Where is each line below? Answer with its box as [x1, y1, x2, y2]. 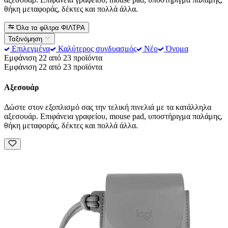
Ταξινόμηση [8, 35, 44, 43]
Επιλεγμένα [10, 44, 50, 53]
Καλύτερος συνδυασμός [55, 44, 136, 53]
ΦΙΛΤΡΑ [61, 23, 85, 32]
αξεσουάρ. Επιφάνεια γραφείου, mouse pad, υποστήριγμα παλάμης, [4, 111, 222, 121]
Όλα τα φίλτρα [16, 23, 60, 32]
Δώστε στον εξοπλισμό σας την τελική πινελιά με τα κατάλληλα [4, 102, 211, 111]
